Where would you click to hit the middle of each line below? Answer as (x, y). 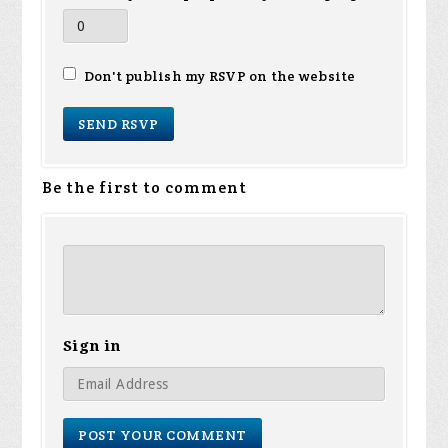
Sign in (92, 346)
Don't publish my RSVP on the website (218, 76)
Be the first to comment (145, 187)
